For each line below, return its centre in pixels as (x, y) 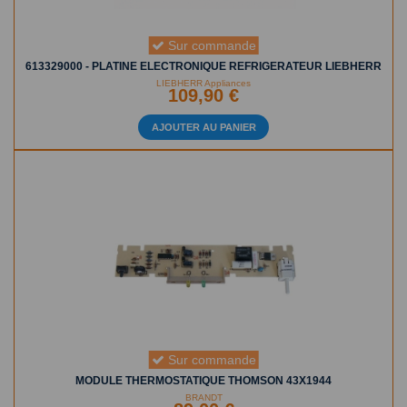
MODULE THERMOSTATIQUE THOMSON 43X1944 (203, 380)
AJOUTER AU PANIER (203, 127)
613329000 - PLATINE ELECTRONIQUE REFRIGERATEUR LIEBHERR (203, 66)
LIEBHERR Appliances (203, 83)
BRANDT (203, 397)
